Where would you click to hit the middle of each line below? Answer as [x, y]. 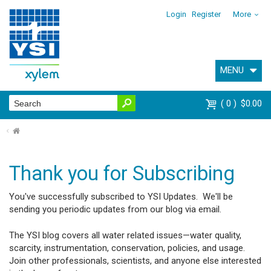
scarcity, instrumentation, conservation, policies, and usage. [128, 248]
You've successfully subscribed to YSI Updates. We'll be [121, 196]
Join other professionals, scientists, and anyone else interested [135, 261]
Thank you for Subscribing [122, 173]
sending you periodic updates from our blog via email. [115, 209]
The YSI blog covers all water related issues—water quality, [125, 236]
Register [207, 14]
